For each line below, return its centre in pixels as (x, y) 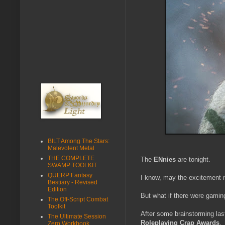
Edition (57, 189)
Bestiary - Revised (73, 182)
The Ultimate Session (77, 216)
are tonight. (193, 160)
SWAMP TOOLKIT (72, 165)
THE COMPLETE (71, 158)
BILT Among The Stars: (79, 141)
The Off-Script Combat (78, 199)
